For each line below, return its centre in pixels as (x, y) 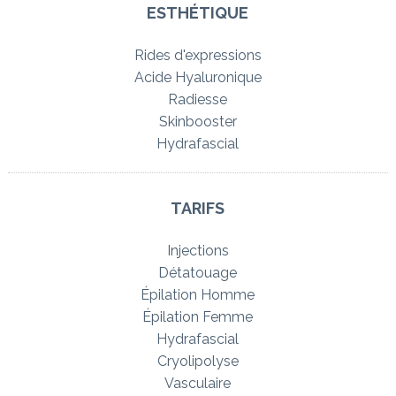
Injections (198, 250)
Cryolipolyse (198, 361)
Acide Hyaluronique (198, 78)
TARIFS (198, 208)
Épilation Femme (198, 316)
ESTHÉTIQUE (198, 13)
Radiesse (198, 100)
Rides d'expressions (198, 56)
